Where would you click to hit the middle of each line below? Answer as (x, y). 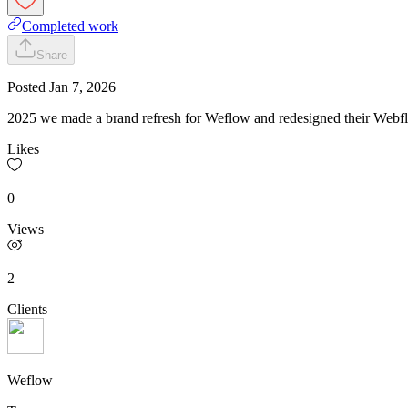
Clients (27, 309)
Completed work (70, 25)
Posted (28, 87)
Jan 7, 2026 (82, 87)
